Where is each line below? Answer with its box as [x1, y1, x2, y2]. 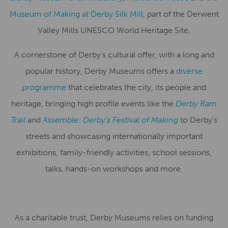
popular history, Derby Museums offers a [25, 66, 176, 76]
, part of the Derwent [142, 9, 219, 19]
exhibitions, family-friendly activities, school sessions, [16, 148, 212, 157]
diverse [176, 66, 203, 76]
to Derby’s [178, 115, 217, 125]
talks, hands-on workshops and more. [45, 164, 183, 174]
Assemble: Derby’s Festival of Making [43, 115, 178, 125]
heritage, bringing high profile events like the [11, 99, 176, 108]
